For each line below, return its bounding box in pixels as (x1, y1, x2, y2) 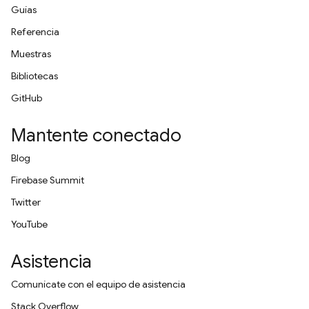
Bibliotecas (11, 70, 58, 82)
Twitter (11, 196, 41, 208)
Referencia (11, 26, 59, 38)
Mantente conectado (11, 124, 181, 146)
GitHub (11, 92, 42, 104)
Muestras (11, 48, 51, 60)
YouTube (11, 218, 48, 230)
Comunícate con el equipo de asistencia (11, 278, 186, 290)
